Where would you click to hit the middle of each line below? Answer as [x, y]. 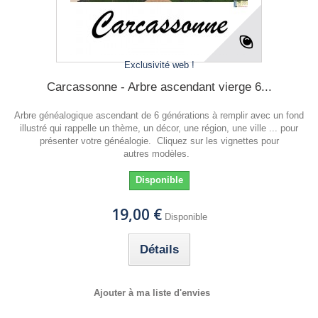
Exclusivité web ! [159, 65]
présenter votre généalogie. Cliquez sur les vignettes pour [159, 141]
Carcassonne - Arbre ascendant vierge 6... [159, 87]
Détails [159, 250]
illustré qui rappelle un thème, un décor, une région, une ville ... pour [159, 128]
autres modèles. [159, 154]
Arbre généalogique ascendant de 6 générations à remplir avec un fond [159, 115]
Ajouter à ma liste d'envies [152, 293]
